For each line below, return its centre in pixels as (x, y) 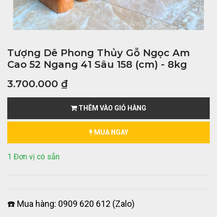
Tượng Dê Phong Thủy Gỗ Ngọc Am (99, 53)
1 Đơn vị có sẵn (33, 157)
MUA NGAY (110, 132)
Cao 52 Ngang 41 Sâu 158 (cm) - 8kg (97, 64)
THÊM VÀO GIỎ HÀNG (112, 108)
